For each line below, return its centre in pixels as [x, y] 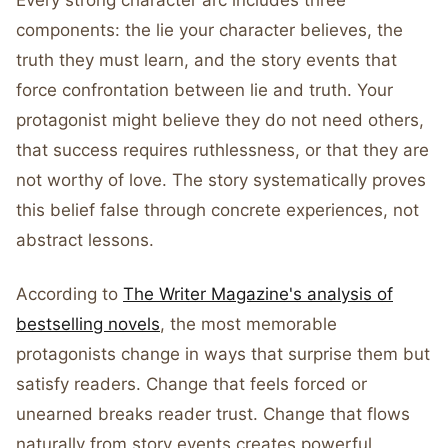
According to [69, 294]
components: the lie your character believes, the [209, 30]
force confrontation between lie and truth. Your [204, 90]
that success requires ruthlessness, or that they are [222, 150]
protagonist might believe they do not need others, [220, 120]
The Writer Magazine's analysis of [258, 294]
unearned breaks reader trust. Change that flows [213, 414]
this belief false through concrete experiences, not [217, 210]
